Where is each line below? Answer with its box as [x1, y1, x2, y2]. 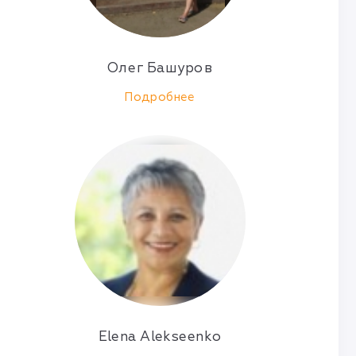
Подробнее [124, 90, 195, 105]
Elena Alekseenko [98, 328, 222, 345]
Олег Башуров [106, 60, 213, 76]
